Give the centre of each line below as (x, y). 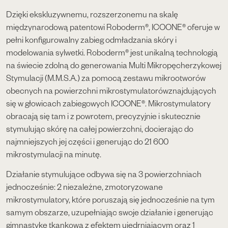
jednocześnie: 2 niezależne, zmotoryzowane (84, 187)
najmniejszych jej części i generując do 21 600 (87, 141)
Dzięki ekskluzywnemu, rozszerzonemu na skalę (92, 14)
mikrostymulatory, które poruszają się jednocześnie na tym (110, 199)
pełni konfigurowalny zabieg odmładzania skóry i (91, 39)
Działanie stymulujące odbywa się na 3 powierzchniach (104, 174)
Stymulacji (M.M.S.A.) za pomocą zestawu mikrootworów (106, 77)
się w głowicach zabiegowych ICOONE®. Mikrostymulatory (108, 103)
